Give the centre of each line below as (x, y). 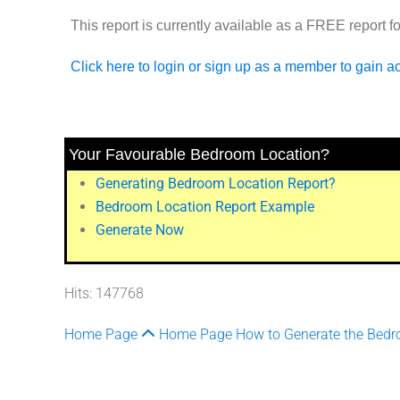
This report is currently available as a (188, 25)
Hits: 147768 (104, 293)
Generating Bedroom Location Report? (216, 183)
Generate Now (140, 229)
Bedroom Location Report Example (205, 206)
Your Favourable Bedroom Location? (199, 154)
